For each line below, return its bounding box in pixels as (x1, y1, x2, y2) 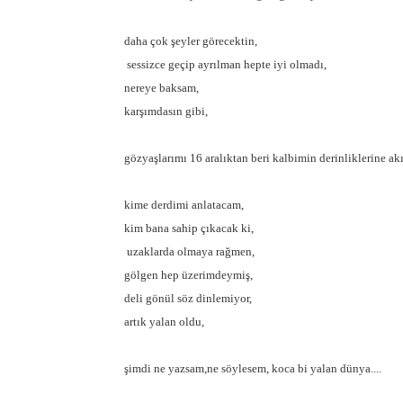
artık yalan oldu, (124, 315, 204, 328)
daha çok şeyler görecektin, (124, 34, 257, 48)
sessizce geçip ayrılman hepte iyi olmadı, (124, 58, 327, 71)
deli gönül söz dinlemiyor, (124, 291, 252, 305)
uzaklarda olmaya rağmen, (124, 245, 255, 258)
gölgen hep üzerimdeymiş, (124, 268, 253, 282)
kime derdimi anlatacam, (124, 198, 244, 211)
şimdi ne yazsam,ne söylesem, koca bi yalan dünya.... (124, 362, 381, 375)
